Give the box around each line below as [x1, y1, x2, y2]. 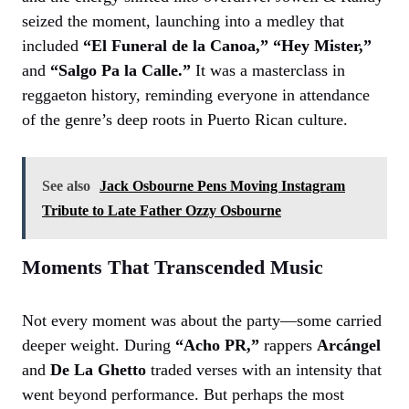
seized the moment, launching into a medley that [22, 11, 344, 30]
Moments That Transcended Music [22, 255, 323, 278]
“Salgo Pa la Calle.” [50, 60, 191, 79]
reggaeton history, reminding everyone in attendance [22, 85, 370, 104]
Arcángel [317, 335, 381, 354]
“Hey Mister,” [273, 36, 372, 55]
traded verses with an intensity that [146, 360, 382, 379]
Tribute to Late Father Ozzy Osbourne [42, 202, 281, 218]
